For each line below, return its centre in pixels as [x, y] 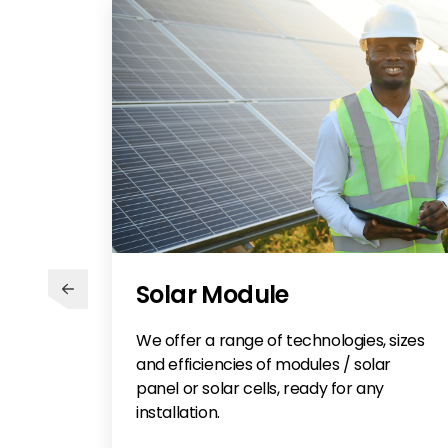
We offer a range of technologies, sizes [280, 341]
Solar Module [212, 295]
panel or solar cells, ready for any [260, 389]
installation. [178, 413]
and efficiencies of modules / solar [264, 365]
